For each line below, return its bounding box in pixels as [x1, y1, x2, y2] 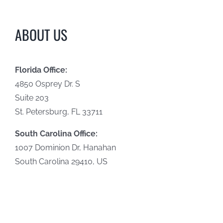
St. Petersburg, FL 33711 [14, 107, 103, 116]
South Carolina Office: [14, 128, 98, 138]
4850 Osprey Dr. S [14, 79, 80, 89]
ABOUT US [14, 24, 67, 45]
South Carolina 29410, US [14, 156, 108, 166]
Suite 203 [14, 93, 49, 103]
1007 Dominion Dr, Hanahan [14, 142, 116, 152]
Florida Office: [14, 65, 67, 75]
